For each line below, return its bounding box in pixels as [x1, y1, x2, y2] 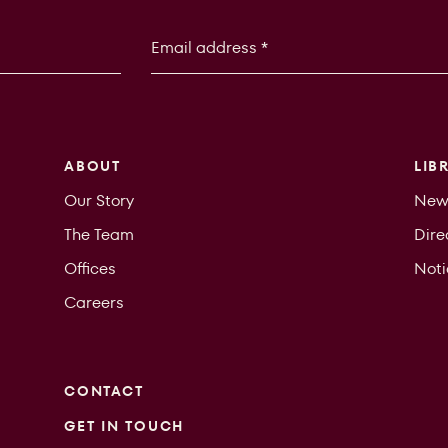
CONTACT [64, 380, 144, 401]
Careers [64, 290, 125, 314]
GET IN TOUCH [64, 415, 185, 436]
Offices [64, 256, 117, 280]
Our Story [64, 188, 135, 212]
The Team [64, 222, 135, 246]
